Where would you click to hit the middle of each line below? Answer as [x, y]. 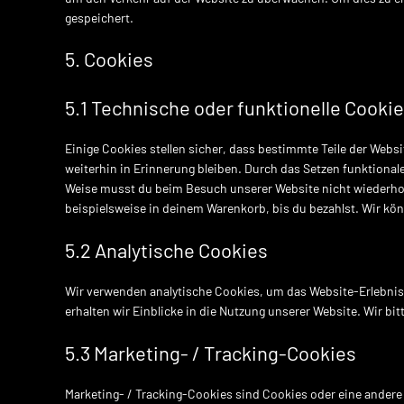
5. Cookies [109, 59]
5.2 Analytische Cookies [166, 250]
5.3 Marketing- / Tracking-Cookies [211, 353]
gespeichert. [99, 18]
